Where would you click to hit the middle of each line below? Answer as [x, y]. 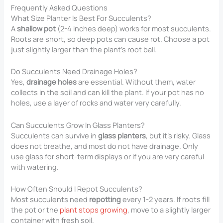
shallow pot [37, 29]
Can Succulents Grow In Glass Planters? [78, 125]
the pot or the [36, 210]
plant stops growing [94, 210]
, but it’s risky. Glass [178, 135]
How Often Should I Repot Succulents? [77, 189]
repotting [105, 199]
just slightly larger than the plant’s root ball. [84, 50]
